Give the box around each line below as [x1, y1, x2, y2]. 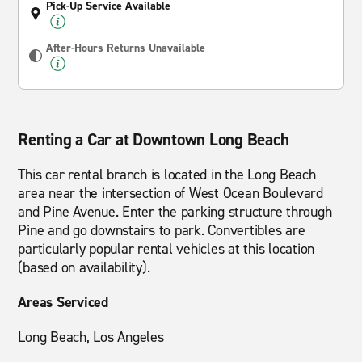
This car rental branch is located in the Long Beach [18, 165, 316, 184]
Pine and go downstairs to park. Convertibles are [18, 221, 305, 240]
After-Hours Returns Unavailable [46, 40, 206, 56]
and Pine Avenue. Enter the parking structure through [18, 202, 332, 221]
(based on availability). [18, 258, 150, 277]
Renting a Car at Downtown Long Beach [18, 128, 289, 151]
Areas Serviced [18, 293, 108, 312]
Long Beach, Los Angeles [18, 327, 164, 347]
